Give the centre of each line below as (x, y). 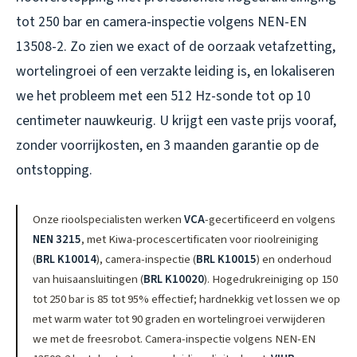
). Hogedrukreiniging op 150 (271, 279)
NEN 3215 (57, 239)
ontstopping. (54, 170)
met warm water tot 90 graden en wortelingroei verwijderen (179, 319)
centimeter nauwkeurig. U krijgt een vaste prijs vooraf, (176, 120)
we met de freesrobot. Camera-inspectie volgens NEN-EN (175, 339)
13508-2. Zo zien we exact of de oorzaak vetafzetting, (176, 46)
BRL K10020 (174, 279)
